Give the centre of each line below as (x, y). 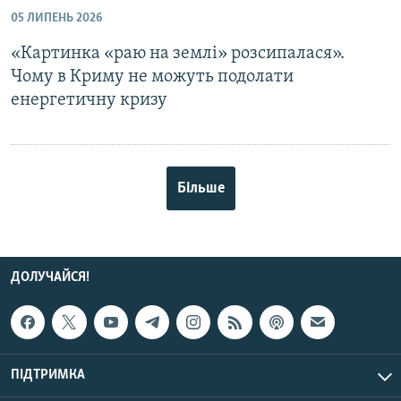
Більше (200, 188)
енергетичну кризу (89, 100)
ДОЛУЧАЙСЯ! (50, 277)
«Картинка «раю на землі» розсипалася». (178, 53)
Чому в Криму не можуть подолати (152, 77)
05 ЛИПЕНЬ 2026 (56, 18)
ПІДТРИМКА (48, 375)
